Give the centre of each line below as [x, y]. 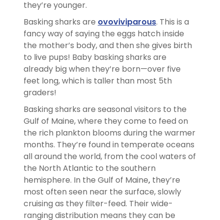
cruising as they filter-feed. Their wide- [98, 203]
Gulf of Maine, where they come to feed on [106, 121]
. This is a [173, 22]
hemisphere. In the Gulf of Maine [86, 180]
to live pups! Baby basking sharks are [95, 57]
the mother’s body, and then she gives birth [108, 45]
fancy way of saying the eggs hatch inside [104, 33]
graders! [41, 92]
